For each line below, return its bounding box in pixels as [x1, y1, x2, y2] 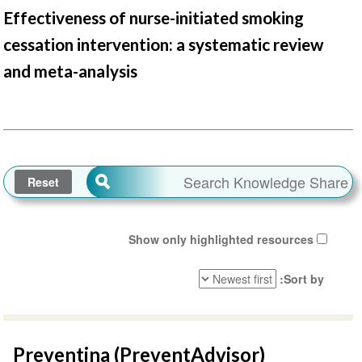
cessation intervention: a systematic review [2, 34, 323, 55]
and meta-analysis [2, 61, 137, 82]
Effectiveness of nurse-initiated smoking [2, 7, 304, 28]
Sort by [283, 270, 324, 287]
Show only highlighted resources [128, 231, 314, 248]
